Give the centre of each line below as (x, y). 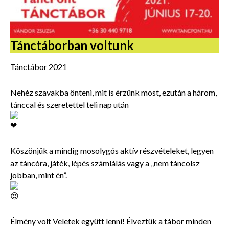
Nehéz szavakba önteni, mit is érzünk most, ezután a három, (113, 93)
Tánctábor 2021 (39, 67)
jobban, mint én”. (39, 175)
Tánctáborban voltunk (72, 45)
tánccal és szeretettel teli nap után (70, 105)
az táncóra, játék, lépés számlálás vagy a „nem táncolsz (105, 163)
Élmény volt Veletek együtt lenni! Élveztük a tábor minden (111, 221)
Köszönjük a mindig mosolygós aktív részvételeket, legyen (112, 151)
